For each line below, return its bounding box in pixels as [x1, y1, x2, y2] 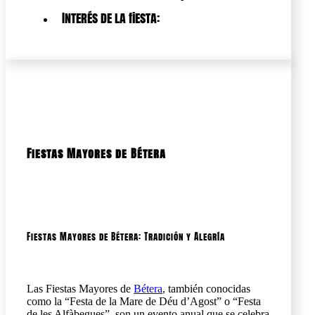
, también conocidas [162, 282, 250, 295]
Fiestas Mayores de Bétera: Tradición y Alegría [27, 229, 225, 243]
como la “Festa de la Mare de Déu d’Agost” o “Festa [27, 295, 261, 307]
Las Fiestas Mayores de [27, 282, 134, 295]
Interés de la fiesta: [62, 8, 160, 27]
